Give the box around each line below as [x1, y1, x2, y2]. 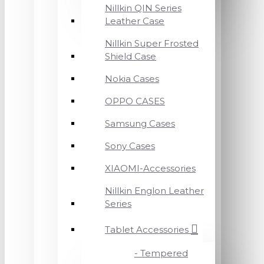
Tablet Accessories [105, 224, 189, 235]
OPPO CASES [105, 95, 165, 107]
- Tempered [134, 247, 188, 259]
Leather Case [105, 15, 164, 27]
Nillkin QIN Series [105, 2, 181, 14]
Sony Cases [105, 140, 155, 151]
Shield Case [105, 51, 156, 62]
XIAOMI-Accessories [105, 163, 196, 174]
